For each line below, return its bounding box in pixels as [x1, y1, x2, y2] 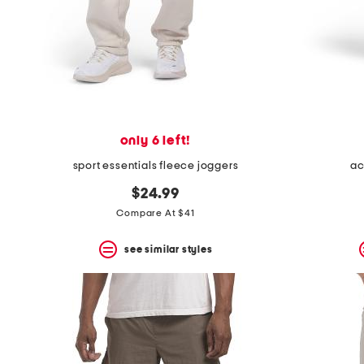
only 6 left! [119, 134, 192, 148]
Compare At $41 [116, 208, 195, 219]
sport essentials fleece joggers [72, 160, 239, 172]
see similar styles [124, 244, 213, 254]
